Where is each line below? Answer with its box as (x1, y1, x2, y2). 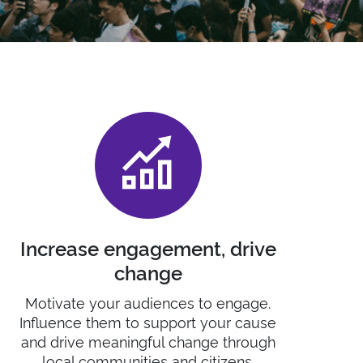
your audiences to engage (85, 292, 269, 312)
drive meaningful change (45, 331, 223, 351)
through (222, 331, 275, 351)
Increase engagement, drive (19, 234, 276, 261)
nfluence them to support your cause (23, 311, 277, 331)
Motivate (25, 292, 86, 312)
